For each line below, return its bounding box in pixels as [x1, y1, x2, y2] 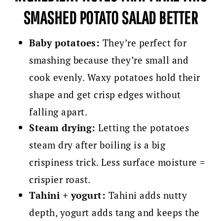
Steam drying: [29, 121, 96, 134]
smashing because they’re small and [29, 54, 189, 67]
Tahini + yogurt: [29, 189, 106, 202]
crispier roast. [29, 173, 91, 186]
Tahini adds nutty [106, 189, 187, 202]
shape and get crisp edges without [29, 88, 181, 101]
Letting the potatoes [95, 121, 189, 134]
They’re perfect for [100, 37, 187, 49]
